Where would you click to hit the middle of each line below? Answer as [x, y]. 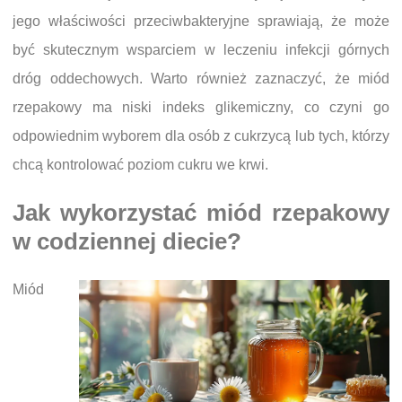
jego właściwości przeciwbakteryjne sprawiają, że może [201, 22]
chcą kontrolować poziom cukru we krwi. [140, 165]
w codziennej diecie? [127, 242]
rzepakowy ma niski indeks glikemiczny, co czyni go [201, 108]
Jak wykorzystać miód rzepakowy [201, 213]
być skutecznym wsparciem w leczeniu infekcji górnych [201, 50]
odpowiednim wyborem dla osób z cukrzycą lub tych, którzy [201, 136]
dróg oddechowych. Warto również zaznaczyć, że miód [201, 79]
